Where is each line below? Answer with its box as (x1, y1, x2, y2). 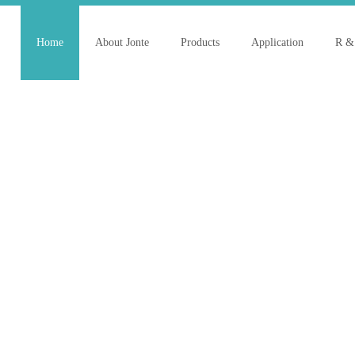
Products (181, 36, 219, 48)
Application (251, 36, 303, 48)
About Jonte (95, 36, 149, 48)
